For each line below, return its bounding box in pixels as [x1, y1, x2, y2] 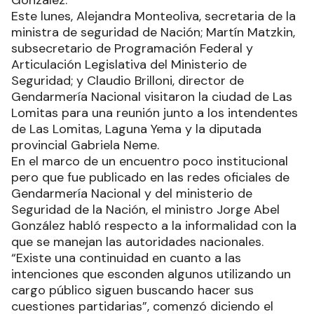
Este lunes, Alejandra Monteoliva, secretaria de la [11, 8, 296, 25]
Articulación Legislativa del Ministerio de [11, 56, 247, 74]
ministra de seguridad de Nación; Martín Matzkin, [11, 24, 295, 41]
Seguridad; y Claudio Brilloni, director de [11, 72, 244, 90]
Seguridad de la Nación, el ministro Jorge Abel [11, 201, 280, 219]
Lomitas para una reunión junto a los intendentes [11, 104, 298, 122]
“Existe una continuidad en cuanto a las [11, 250, 241, 267]
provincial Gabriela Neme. [11, 137, 159, 154]
